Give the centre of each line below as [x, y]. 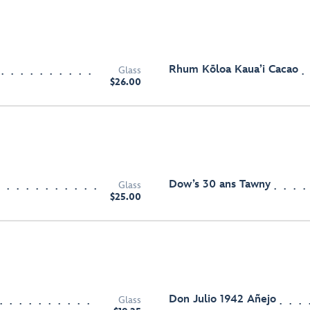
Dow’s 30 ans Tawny [220, 184]
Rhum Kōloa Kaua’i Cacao [234, 70]
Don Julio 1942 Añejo [222, 299]
